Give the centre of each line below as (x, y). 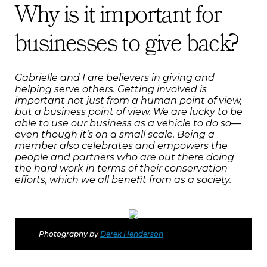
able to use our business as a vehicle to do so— (128, 123)
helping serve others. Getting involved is (111, 89)
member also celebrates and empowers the (121, 145)
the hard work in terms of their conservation (121, 168)
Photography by (69, 234)
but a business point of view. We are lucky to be (129, 111)
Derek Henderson (132, 234)
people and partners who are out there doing (125, 157)
